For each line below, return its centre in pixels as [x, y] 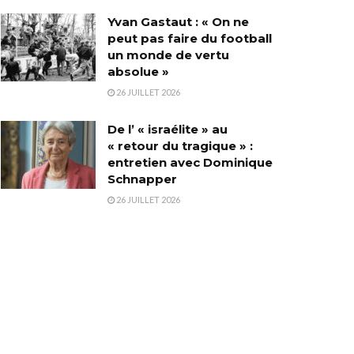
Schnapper [142, 179]
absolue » [138, 72]
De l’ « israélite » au [168, 130]
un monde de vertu [168, 55]
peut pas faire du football [190, 39]
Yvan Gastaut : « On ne [178, 22]
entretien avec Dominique [190, 163]
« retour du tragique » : [180, 146]
